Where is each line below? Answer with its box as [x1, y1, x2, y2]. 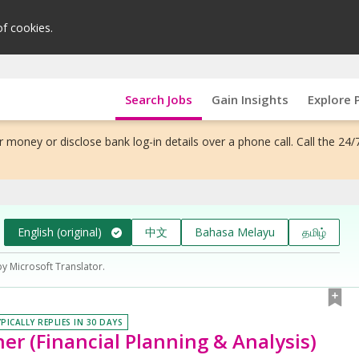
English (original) [18, 224, 103, 240]
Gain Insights [211, 91, 288, 107]
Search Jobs [124, 91, 192, 107]
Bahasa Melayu [195, 224, 275, 240]
